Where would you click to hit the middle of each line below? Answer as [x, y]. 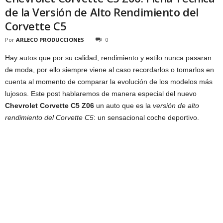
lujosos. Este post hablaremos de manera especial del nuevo [101, 93]
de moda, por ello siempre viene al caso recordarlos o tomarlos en [110, 69]
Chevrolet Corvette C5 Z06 [50, 105]
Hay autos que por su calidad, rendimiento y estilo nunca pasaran [108, 57]
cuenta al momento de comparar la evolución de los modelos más [109, 81]
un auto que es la [123, 105]
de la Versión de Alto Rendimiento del [102, 12]
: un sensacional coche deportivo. [146, 117]
